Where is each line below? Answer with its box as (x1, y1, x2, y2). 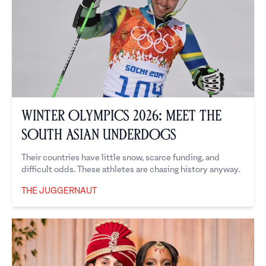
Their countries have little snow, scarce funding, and (21, 153, 220, 163)
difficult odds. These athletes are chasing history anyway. (21, 165, 240, 175)
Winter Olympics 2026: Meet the (21, 110, 221, 122)
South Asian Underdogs (21, 129, 176, 141)
